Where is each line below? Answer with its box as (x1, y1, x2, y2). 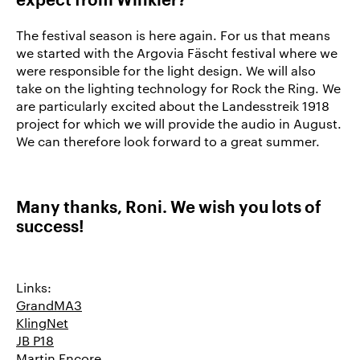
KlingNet (16, 314, 68, 330)
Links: (16, 279, 51, 295)
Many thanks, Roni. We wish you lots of (16, 199, 321, 216)
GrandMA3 (16, 297, 82, 313)
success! (16, 219, 84, 235)
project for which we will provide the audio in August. (16, 115, 342, 131)
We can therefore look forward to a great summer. (16, 133, 320, 149)
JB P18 (16, 332, 54, 348)
